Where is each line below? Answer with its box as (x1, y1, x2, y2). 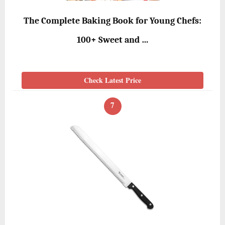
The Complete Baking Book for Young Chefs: (24, 15, 201, 26)
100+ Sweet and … (76, 34, 149, 45)
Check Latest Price (84, 74, 141, 85)
